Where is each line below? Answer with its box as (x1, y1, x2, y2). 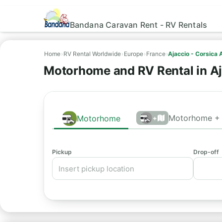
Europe (124, 50, 143, 57)
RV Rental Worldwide (63, 50, 121, 57)
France (146, 50, 166, 57)
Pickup (52, 148, 72, 156)
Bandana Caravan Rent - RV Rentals (69, 19, 208, 30)
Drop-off (193, 148, 219, 156)
